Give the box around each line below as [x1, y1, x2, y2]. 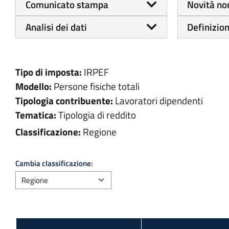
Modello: [15, 79, 52, 94]
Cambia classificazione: [15, 157, 93, 170]
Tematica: [15, 108, 56, 123]
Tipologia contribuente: [15, 94, 113, 108]
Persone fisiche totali [53, 79, 140, 94]
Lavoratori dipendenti [114, 94, 203, 108]
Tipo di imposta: [15, 65, 82, 80]
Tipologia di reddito [58, 108, 136, 123]
